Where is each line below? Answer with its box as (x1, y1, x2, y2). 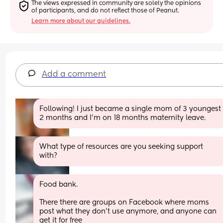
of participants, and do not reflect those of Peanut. (31, 7, 180, 14)
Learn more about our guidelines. (31, 18, 131, 24)
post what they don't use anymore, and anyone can (39, 208, 217, 215)
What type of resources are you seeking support (39, 143, 204, 150)
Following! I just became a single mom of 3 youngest (39, 105, 222, 112)
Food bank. (39, 181, 80, 188)
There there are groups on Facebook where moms (39, 199, 210, 206)
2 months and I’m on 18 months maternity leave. (39, 114, 206, 121)
